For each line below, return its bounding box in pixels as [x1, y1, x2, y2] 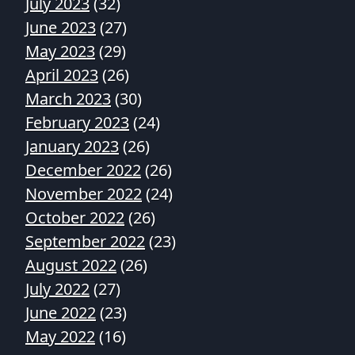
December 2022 [25, 159, 141, 181]
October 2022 [25, 207, 124, 228]
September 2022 [25, 231, 145, 252]
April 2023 [25, 64, 98, 86]
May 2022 [25, 326, 95, 347]
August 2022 [25, 254, 116, 276]
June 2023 [25, 17, 96, 38]
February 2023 [25, 112, 129, 133]
